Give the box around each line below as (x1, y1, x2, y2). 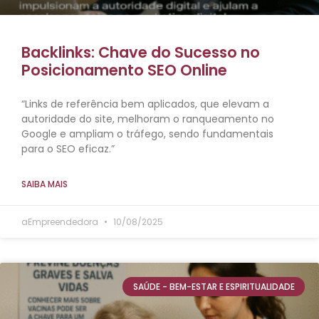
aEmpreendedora (21, 216, 100, 229)
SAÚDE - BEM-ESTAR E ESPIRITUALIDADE (132, 280, 295, 293)
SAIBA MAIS (21, 178, 68, 191)
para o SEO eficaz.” (21, 142, 115, 157)
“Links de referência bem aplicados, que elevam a (21, 97, 269, 112)
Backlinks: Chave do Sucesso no (21, 42, 260, 63)
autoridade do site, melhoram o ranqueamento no (21, 112, 274, 127)
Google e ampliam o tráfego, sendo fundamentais (21, 127, 273, 142)
